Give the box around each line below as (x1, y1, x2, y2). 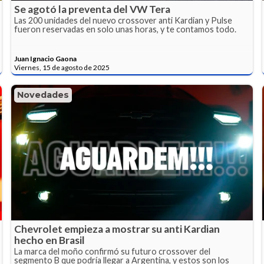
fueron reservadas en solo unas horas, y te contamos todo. (14, 24, 237, 35)
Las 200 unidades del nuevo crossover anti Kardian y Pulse (14, 15, 233, 26)
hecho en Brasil (14, 234, 85, 247)
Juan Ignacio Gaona (14, 54, 77, 64)
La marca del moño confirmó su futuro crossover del (14, 246, 211, 257)
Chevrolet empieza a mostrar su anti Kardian (14, 223, 220, 236)
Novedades (17, 90, 70, 101)
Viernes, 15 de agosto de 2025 (14, 63, 110, 72)
